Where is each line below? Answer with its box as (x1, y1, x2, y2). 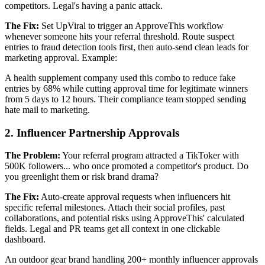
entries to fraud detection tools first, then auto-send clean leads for (5, 41, 248, 52)
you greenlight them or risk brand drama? (5, 172, 159, 182)
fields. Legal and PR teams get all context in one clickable (5, 224, 220, 234)
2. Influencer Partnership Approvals (5, 126, 179, 139)
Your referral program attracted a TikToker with (60, 150, 239, 161)
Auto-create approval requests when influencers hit (39, 192, 230, 202)
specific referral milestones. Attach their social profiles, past (5, 202, 225, 213)
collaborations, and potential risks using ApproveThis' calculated (5, 213, 244, 224)
